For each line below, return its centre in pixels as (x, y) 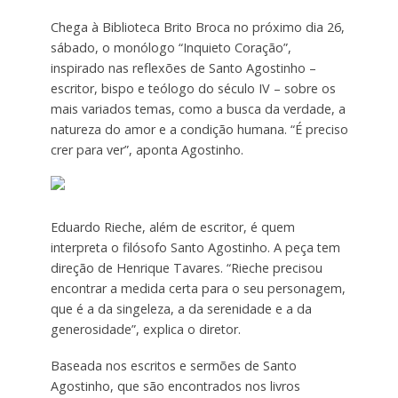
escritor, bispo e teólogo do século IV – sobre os (193, 88)
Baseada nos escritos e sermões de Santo (173, 365)
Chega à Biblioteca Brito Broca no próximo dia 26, (197, 27)
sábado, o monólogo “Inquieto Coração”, (171, 47)
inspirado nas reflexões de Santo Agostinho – (183, 68)
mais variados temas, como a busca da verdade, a (198, 108)
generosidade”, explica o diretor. (145, 329)
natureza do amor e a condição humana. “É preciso (199, 129)
